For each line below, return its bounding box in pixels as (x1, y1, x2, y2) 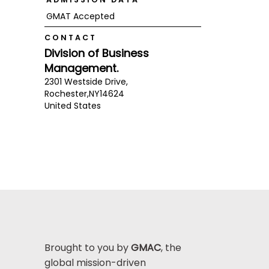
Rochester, (44, 87, 89, 100)
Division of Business (44, 45, 149, 61)
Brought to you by (44, 241, 131, 255)
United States (44, 99, 101, 112)
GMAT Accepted (46, 10, 115, 23)
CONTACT (44, 32, 97, 43)
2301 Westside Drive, (44, 75, 128, 88)
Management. (44, 60, 118, 76)
